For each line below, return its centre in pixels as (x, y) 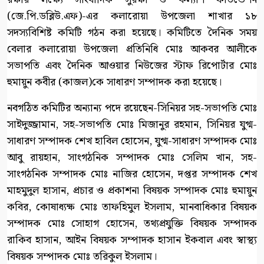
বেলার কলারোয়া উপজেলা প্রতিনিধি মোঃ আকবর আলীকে (132, 49)
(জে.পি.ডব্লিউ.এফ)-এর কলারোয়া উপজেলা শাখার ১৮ (132, 16)
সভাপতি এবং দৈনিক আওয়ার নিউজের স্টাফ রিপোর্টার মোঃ (132, 65)
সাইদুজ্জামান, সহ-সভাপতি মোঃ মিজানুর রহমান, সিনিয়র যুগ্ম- (132, 124)
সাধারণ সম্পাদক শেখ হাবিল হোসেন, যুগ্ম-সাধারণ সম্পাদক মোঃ (132, 141)
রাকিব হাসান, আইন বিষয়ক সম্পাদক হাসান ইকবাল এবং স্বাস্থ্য (132, 240)
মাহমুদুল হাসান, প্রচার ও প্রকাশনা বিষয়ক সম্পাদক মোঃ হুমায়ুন (132, 190)
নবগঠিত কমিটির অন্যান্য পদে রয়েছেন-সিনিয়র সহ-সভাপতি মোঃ (132, 108)
